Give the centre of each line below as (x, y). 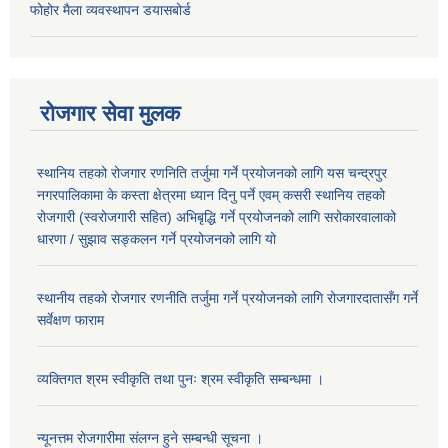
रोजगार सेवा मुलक (110, 113)
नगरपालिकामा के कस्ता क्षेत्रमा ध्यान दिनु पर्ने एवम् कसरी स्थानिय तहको (211, 194)
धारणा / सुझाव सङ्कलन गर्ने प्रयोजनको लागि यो (156, 238)
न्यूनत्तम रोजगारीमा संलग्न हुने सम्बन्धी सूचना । (150, 437)
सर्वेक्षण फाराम (70, 319)
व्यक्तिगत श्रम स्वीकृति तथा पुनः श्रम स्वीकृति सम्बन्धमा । (180, 378)
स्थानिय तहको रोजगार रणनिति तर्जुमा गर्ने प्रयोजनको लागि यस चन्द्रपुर (212, 172)
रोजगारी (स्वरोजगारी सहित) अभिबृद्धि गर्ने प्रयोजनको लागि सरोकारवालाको (216, 216)
